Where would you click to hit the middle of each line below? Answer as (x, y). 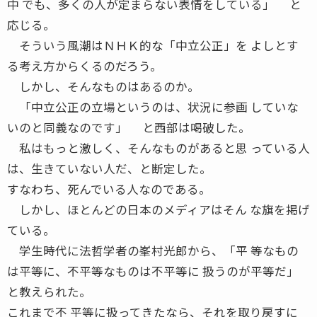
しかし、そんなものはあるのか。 (103, 86)
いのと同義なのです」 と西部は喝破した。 (129, 127)
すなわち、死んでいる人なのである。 (109, 189)
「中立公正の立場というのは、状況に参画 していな (153, 106)
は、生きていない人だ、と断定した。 (109, 168)
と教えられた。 (49, 291)
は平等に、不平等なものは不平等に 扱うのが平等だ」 (153, 271)
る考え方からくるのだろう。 (85, 65)
